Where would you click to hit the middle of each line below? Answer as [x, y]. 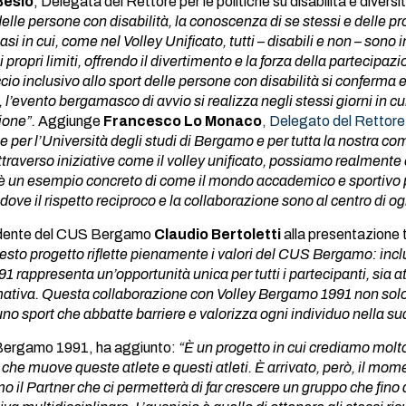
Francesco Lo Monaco [183, 121]
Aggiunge [71, 121]
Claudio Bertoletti [216, 234]
